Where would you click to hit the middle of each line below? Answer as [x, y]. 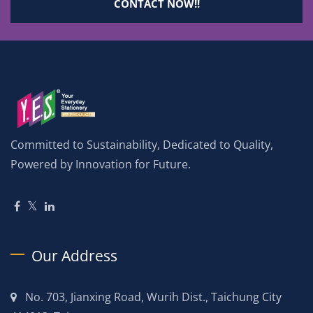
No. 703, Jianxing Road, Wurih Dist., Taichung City [153, 297]
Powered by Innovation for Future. [101, 164]
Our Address [74, 255]
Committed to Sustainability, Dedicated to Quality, [142, 144]
